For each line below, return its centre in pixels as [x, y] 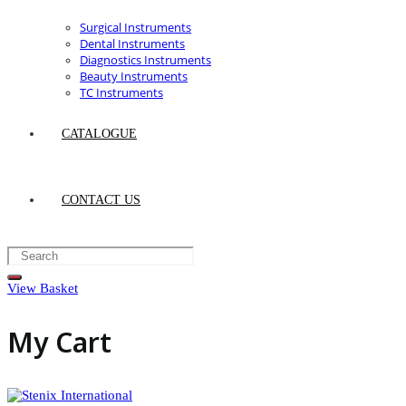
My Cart [59, 342]
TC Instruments [121, 92]
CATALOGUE [99, 134]
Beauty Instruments [134, 76]
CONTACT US [101, 200]
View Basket [43, 288]
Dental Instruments [132, 43]
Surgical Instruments [135, 27]
